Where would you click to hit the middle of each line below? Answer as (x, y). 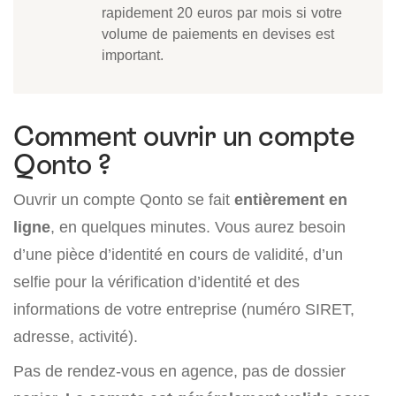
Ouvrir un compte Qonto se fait (122, 200)
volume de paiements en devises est (218, 34)
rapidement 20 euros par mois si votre (222, 13)
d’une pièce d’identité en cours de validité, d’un (178, 255)
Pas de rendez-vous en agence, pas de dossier (179, 371)
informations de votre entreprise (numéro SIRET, (184, 309)
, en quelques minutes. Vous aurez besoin (198, 227)
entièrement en (289, 200)
